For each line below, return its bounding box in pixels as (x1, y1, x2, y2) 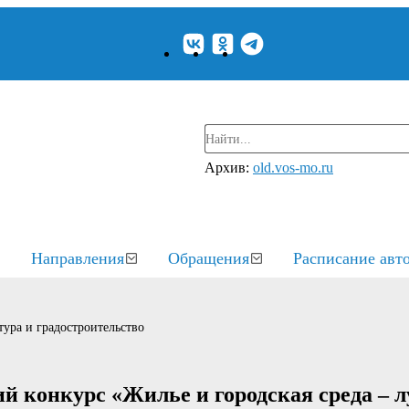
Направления (31, 249, 124, 267)
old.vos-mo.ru (253, 160, 333, 175)
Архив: (204, 160, 253, 175)
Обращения (168, 249, 249, 267)
